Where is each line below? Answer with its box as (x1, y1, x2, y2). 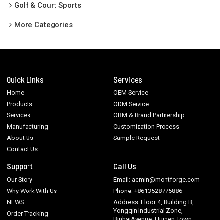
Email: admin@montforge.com (113, 175, 200, 183)
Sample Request (113, 134, 160, 142)
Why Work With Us (7, 187, 57, 194)
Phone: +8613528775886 (113, 187, 183, 194)
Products (7, 100, 33, 108)
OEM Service (113, 89, 149, 97)
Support (7, 161, 33, 171)
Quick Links (7, 74, 44, 84)
